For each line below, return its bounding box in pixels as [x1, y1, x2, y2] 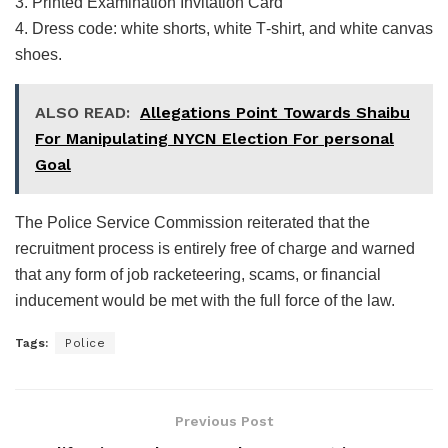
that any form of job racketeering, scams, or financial [15, 265, 381, 283]
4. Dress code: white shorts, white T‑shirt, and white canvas [15, 19, 433, 37]
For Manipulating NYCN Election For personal [35, 128, 394, 148]
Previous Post [175, 412, 273, 429]
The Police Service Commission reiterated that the [15, 213, 370, 231]
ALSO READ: [35, 102, 130, 122]
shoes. [15, 45, 62, 63]
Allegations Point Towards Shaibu [140, 102, 410, 122]
